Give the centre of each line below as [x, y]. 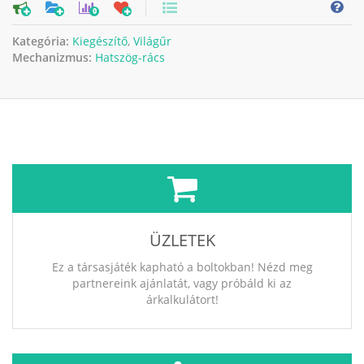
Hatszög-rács [130, 58]
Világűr [152, 41]
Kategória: [42, 41]
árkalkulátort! [182, 300]
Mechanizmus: [54, 58]
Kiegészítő [100, 41]
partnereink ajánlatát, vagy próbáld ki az [182, 284]
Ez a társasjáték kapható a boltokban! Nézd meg [182, 267]
